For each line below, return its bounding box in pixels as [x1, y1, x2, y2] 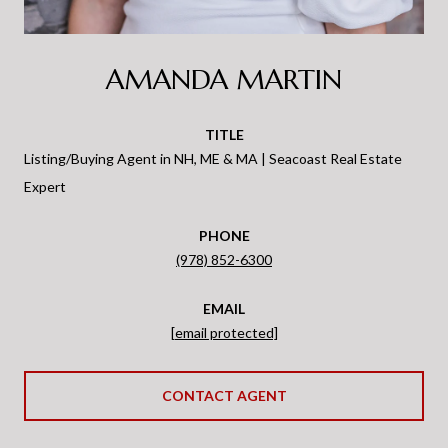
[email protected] [170, 324, 278, 342]
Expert [24, 178, 66, 196]
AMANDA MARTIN [106, 62, 342, 98]
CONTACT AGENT [161, 387, 287, 405]
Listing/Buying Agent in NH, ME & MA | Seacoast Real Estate [24, 150, 402, 168]
